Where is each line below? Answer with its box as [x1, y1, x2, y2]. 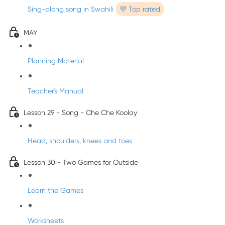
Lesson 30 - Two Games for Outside [24, 158, 138, 166]
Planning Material [28, 57, 84, 65]
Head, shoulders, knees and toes [28, 137, 132, 145]
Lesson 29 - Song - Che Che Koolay [24, 108, 137, 117]
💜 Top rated [120, 5, 160, 13]
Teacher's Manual [28, 87, 83, 95]
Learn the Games [28, 186, 83, 194]
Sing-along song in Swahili [28, 5, 116, 13]
